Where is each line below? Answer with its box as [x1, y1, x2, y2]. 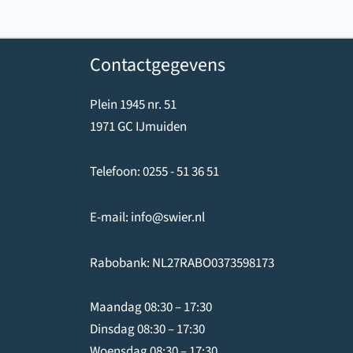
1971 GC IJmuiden [89, 117, 187, 136]
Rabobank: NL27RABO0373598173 [89, 253, 274, 273]
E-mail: [89, 208, 131, 228]
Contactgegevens [89, 51, 225, 80]
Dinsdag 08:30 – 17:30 [89, 319, 205, 339]
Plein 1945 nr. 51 [89, 95, 176, 114]
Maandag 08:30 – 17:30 [89, 297, 212, 317]
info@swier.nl [130, 208, 205, 228]
